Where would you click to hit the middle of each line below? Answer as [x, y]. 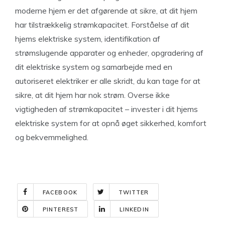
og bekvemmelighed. [52, 137]
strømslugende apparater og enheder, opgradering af [109, 53]
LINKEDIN [134, 209]
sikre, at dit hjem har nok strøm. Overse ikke [92, 95]
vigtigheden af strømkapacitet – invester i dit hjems [106, 109]
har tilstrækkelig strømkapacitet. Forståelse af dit [102, 25]
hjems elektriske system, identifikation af [88, 39]
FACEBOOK [60, 192]
